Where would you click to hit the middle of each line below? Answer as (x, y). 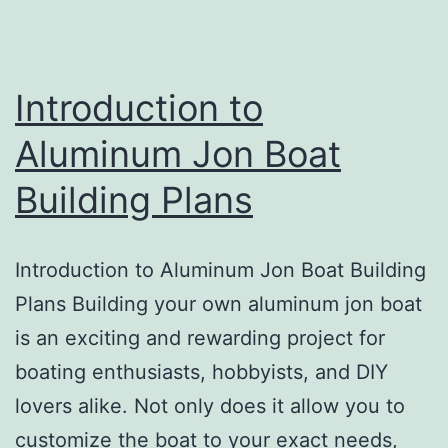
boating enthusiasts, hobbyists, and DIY (201, 371)
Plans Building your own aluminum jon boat (218, 303)
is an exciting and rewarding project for (200, 337)
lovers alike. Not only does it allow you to (210, 405)
